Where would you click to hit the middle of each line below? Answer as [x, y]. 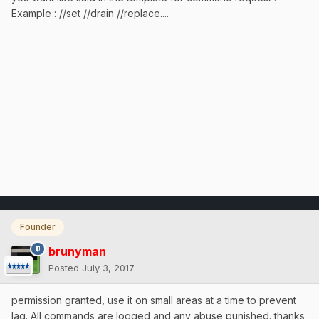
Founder [38, 227]
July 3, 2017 [108, 267]
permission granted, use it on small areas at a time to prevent [154, 300]
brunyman [77, 251]
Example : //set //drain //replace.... [90, 14]
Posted [65, 267]
